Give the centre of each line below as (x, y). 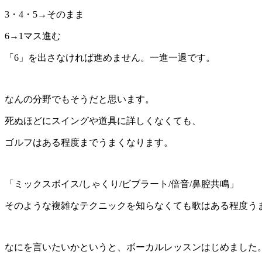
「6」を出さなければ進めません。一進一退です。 (110, 57)
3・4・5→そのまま (44, 14)
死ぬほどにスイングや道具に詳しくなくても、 (103, 120)
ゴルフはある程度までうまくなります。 (89, 142)
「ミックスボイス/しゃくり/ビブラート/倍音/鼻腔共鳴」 (122, 184)
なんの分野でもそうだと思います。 (80, 99)
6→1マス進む (33, 36)
